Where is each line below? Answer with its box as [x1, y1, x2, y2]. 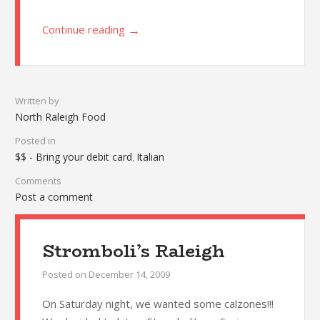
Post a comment [14, 190, 93, 204]
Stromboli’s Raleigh [41, 238, 225, 265]
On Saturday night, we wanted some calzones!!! [41, 296, 274, 311]
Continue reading [41, 22, 125, 37]
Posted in [14, 134, 56, 148]
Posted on [41, 268, 89, 281]
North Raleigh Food [14, 110, 106, 124]
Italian [136, 150, 164, 164]
